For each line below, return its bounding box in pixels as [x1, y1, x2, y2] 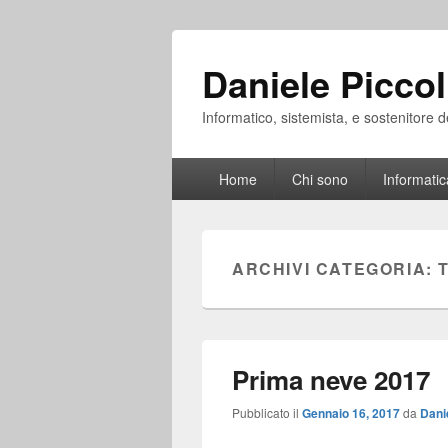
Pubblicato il [232, 404, 302, 421]
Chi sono [291, 169, 348, 189]
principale [171, 178, 241, 201]
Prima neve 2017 [232, 361, 430, 398]
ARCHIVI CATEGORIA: [232, 257, 439, 280]
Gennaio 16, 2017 [302, 404, 400, 422]
